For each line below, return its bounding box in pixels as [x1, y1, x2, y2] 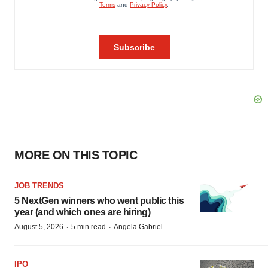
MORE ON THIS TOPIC [14, 148, 137, 162]
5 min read [71, 223, 106, 232]
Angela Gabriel [114, 223, 163, 232]
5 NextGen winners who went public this [14, 196, 184, 206]
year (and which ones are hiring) [14, 207, 150, 218]
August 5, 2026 [14, 223, 63, 232]
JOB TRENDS [14, 181, 64, 191]
